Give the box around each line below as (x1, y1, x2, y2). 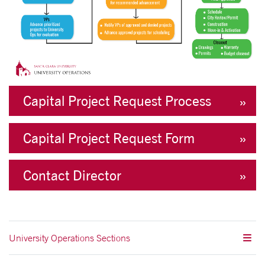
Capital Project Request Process (22, 93, 211, 109)
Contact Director (22, 167, 121, 183)
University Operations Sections (9, 232, 130, 244)
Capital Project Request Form (22, 130, 195, 146)
